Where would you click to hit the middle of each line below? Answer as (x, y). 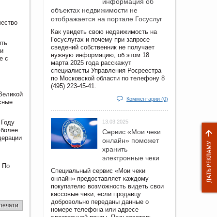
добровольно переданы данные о (100, 201)
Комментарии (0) (147, 99)
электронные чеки (131, 158)
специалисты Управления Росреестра (106, 70)
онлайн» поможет (131, 140)
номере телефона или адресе (95, 209)
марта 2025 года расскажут (91, 62)
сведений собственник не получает (103, 47)
